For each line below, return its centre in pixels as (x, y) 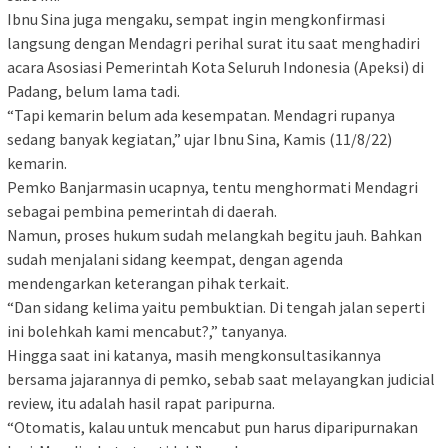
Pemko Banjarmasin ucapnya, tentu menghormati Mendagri (212, 187)
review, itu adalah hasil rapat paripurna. (141, 403)
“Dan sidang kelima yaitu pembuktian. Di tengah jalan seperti (216, 307)
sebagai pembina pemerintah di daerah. (142, 211)
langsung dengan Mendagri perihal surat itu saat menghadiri (213, 43)
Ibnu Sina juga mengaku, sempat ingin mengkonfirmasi (196, 19)
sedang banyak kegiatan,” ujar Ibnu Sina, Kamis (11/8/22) (199, 139)
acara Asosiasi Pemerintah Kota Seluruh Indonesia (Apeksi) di (215, 67)
